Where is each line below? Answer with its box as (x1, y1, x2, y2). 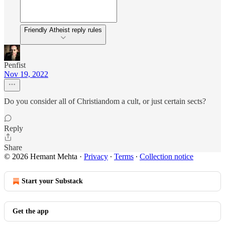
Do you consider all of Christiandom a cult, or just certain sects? (4, 97, 206, 105)
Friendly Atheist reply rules (24, 26, 102, 34)
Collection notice (140, 152, 193, 161)
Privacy (84, 152, 108, 161)
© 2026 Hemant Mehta (4, 152, 77, 161)
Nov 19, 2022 (4, 70, 48, 78)
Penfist (4, 61, 26, 69)
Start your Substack (22, 177, 83, 185)
